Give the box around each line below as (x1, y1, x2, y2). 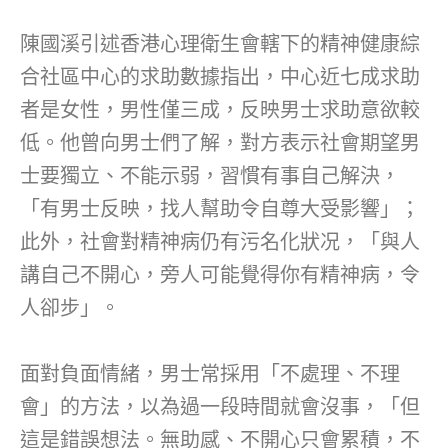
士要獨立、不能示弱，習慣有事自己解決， (20, 164, 400, 189)
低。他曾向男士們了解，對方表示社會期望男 (20, 131, 420, 156)
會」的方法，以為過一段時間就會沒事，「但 (20, 395, 420, 420)
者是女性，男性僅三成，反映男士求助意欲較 (20, 98, 420, 123)
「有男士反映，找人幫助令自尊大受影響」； (20, 197, 420, 222)
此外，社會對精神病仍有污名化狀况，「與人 (20, 230, 420, 255)
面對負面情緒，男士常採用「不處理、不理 (20, 362, 400, 387)
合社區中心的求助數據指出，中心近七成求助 (20, 65, 420, 90)
